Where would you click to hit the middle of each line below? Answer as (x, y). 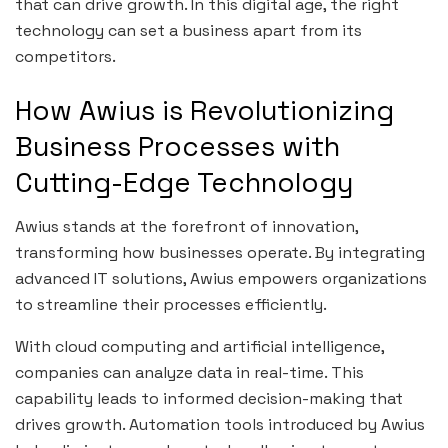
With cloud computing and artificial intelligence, (199, 347)
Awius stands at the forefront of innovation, (186, 227)
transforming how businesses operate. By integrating (220, 253)
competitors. (65, 57)
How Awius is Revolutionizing (204, 110)
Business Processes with (177, 146)
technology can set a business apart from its (188, 31)
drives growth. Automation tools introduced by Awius (220, 425)
